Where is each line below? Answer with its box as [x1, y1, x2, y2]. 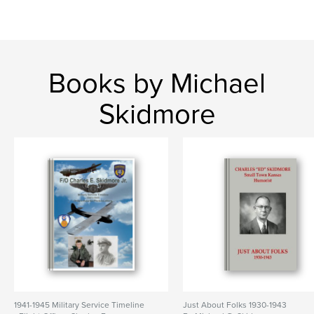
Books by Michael [48, 66, 266, 100]
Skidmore [98, 97, 216, 131]
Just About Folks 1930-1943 [183, 299, 287, 310]
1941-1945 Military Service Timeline [14, 299, 144, 310]
